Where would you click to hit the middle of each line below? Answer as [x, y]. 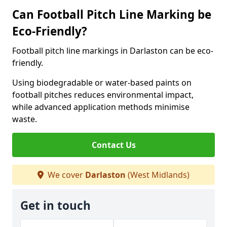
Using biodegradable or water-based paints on [102, 83]
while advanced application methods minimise [101, 107]
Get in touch [55, 205]
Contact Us [113, 145]
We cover [65, 175]
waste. [25, 119]
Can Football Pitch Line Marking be [112, 14]
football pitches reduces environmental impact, [103, 95]
